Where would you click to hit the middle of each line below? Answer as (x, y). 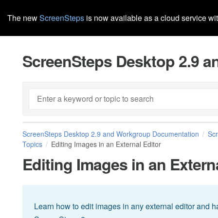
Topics (32, 144)
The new (23, 18)
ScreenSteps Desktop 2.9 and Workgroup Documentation (111, 134)
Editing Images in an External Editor (106, 144)
